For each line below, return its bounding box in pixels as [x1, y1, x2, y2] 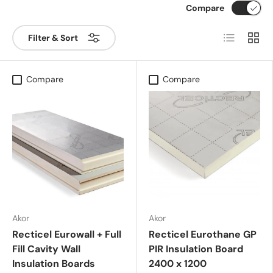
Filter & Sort [28, 32, 78, 44]
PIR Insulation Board [149, 243, 243, 256]
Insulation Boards [12, 257, 95, 271]
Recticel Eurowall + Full [12, 228, 121, 241]
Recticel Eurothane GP [149, 228, 257, 241]
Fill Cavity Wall [12, 243, 80, 256]
